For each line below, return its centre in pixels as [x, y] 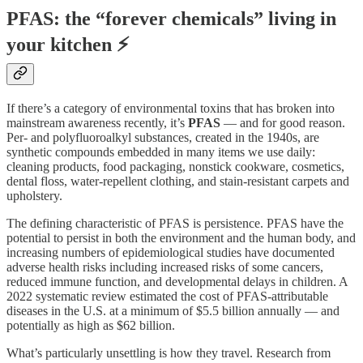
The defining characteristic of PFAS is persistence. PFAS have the [175, 223]
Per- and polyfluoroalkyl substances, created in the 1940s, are [163, 137]
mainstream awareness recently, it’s [97, 122]
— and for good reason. [283, 122]
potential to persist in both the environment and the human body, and [181, 237]
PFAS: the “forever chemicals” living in [171, 19]
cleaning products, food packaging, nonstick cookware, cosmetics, [175, 166]
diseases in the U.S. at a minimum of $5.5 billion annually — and [173, 310]
